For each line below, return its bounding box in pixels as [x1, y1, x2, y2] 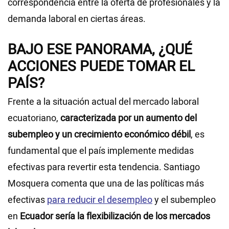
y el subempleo [152, 194, 216, 207]
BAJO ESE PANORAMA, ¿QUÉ [8, 39, 192, 61]
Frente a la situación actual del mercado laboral [8, 96, 199, 109]
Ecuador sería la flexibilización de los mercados [20, 210, 210, 223]
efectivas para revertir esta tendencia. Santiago [8, 161, 200, 174]
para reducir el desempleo [47, 194, 152, 207]
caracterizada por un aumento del [60, 112, 197, 125]
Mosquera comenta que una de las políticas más [8, 177, 204, 191]
